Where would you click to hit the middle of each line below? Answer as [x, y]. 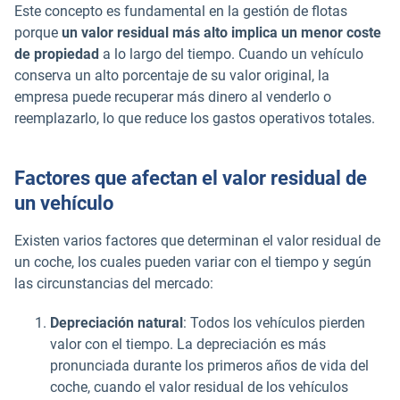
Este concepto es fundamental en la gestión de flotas [181, 11]
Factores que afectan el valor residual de [191, 179]
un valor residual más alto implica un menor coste [221, 32]
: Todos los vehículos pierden [274, 323]
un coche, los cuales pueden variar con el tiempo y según [193, 262]
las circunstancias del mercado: [114, 284]
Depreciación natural [117, 323]
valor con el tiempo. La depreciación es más [188, 345]
